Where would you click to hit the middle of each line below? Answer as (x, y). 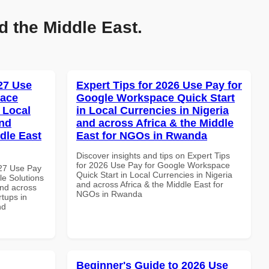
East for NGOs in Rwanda (142, 135)
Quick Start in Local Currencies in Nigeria (154, 174)
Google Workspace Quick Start (156, 98)
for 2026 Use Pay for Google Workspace (153, 165)
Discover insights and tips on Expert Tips (153, 155)
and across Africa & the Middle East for (150, 184)
